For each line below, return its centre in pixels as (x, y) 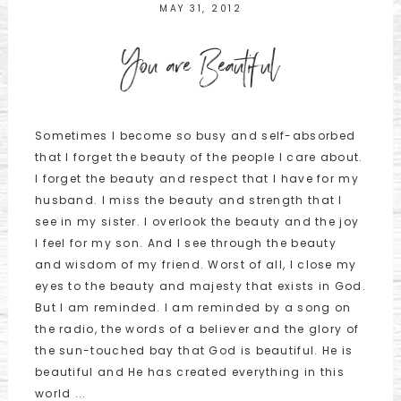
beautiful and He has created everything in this (190, 372)
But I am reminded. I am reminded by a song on (193, 308)
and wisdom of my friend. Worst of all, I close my (196, 265)
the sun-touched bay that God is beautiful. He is (194, 351)
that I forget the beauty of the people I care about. (199, 158)
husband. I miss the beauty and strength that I (188, 200)
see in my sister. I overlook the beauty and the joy (197, 222)
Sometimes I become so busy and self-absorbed (195, 136)
